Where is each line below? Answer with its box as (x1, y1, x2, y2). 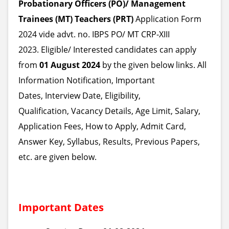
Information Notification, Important (18, 75, 155, 86)
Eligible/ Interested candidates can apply (41, 44, 196, 55)
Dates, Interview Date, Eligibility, (18, 90, 141, 101)
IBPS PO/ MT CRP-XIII (92, 29, 170, 40)
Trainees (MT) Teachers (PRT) (18, 13, 133, 25)
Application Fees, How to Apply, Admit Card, (18, 121, 186, 132)
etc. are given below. (18, 151, 99, 163)
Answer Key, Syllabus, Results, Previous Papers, (18, 136, 200, 147)
